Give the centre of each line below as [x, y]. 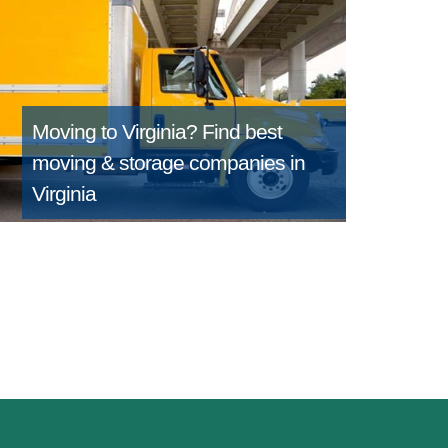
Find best [242, 132]
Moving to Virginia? [117, 132]
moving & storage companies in [168, 163]
